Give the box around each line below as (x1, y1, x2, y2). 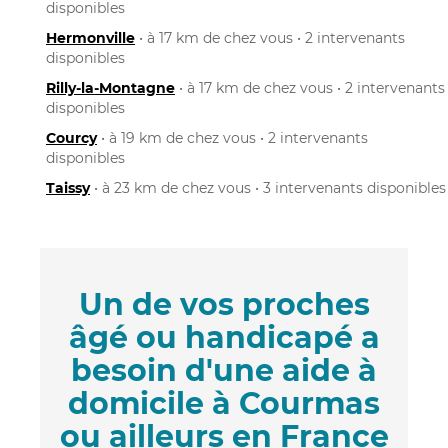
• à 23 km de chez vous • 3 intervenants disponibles (90, 178, 446, 197)
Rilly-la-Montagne (46, 78, 175, 97)
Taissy (46, 178, 90, 197)
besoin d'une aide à (71, 351, 377, 389)
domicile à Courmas (68, 384, 380, 422)
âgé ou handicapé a (68, 318, 380, 356)
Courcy (46, 128, 97, 147)
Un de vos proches (78, 285, 370, 323)
